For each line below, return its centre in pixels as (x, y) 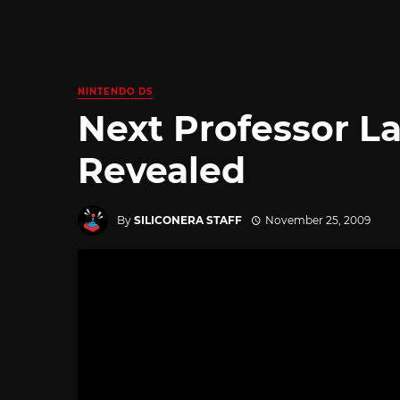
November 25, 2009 (317, 220)
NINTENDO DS (115, 92)
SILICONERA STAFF (188, 220)
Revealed (162, 170)
